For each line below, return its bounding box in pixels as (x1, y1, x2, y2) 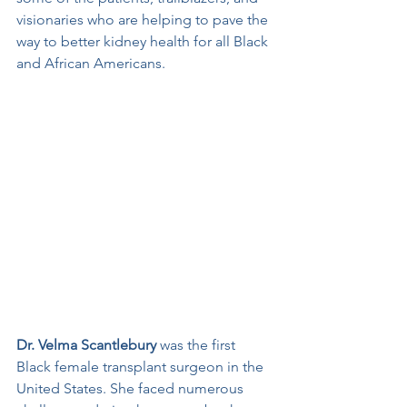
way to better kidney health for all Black (16, 33, 272, 50)
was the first (156, 336, 239, 354)
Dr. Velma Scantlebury (16, 336, 156, 354)
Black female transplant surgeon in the (16, 358, 267, 376)
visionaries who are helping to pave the (16, 11, 272, 28)
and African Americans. (16, 55, 165, 72)
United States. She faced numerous (16, 380, 247, 398)
